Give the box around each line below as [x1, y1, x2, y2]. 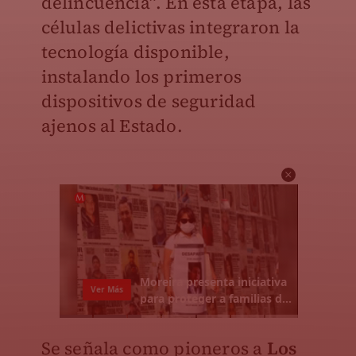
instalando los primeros [41, 64, 242, 88]
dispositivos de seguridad [41, 89, 257, 113]
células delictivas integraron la [41, 15, 300, 39]
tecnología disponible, [41, 40, 230, 64]
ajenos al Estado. [41, 114, 183, 137]
